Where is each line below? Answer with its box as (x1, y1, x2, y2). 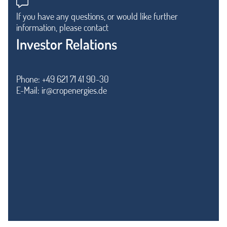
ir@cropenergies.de (42, 85, 107, 96)
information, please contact (16, 22, 108, 33)
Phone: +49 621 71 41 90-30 (16, 73, 109, 85)
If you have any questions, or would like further (16, 11, 178, 22)
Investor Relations (16, 35, 117, 53)
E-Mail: (16, 85, 42, 96)
